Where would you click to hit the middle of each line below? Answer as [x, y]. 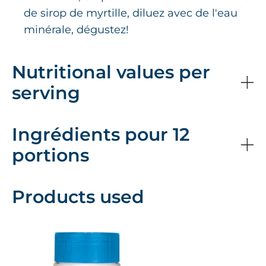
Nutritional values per [111, 72]
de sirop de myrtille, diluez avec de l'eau [131, 13]
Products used [78, 197]
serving [46, 93]
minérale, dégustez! [76, 30]
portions [50, 156]
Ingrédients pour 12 [101, 135]
